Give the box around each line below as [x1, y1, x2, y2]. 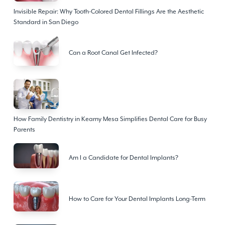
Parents [13, 126, 35, 133]
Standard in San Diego [13, 18, 78, 26]
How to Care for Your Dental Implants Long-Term [68, 195, 205, 202]
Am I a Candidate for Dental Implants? [68, 154, 178, 162]
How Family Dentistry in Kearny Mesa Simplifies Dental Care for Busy [13, 115, 207, 123]
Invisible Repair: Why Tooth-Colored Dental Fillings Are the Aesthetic [13, 8, 204, 15]
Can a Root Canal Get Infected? [68, 49, 158, 57]
